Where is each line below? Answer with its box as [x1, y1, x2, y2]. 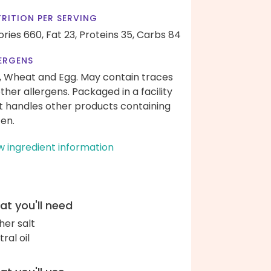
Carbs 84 [137, 28, 181, 42]
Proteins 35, [79, 28, 134, 42]
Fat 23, [46, 28, 77, 42]
